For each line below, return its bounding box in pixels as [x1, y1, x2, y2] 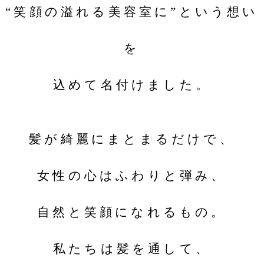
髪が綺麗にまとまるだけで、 [29, 132, 235, 146]
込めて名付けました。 [53, 78, 211, 92]
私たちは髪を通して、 [53, 242, 211, 256]
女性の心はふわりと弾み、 [37, 169, 227, 183]
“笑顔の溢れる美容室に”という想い [5, 5, 259, 19]
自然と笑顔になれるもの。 [37, 205, 227, 219]
